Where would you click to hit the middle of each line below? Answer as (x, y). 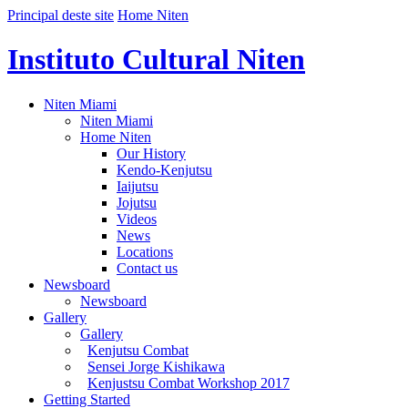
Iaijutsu (138, 186)
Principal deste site (61, 15)
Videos (137, 219)
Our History (151, 153)
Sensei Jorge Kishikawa (156, 366)
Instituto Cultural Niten (156, 60)
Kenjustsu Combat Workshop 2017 (189, 382)
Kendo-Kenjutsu (164, 169)
